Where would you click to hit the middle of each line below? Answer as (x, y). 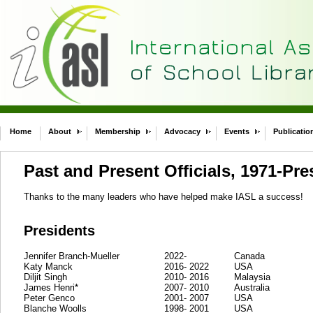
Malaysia (252, 277)
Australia (252, 287)
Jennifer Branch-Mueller (72, 256)
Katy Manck (50, 266)
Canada (249, 256)
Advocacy (182, 131)
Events (237, 131)
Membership (118, 131)
